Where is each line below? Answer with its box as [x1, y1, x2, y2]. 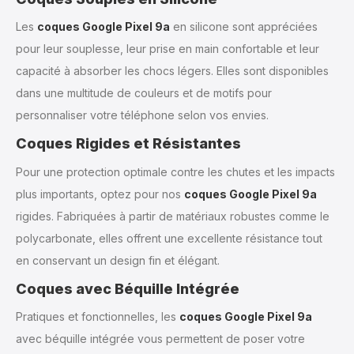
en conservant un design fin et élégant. [16, 253, 220, 267]
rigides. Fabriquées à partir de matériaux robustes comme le [16, 209, 330, 223]
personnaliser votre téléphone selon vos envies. [16, 108, 269, 122]
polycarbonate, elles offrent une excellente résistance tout [16, 231, 322, 245]
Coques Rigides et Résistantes [16, 135, 241, 153]
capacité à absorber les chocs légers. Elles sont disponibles [16, 64, 329, 78]
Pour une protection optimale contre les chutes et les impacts [16, 164, 335, 179]
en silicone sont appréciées [170, 20, 318, 34]
